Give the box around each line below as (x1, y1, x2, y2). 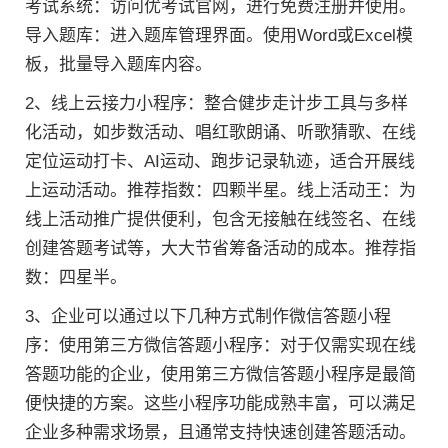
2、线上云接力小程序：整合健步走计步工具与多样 (25, 93, 408, 113)
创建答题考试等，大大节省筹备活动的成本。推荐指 (25, 238, 416, 258)
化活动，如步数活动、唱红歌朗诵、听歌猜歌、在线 (25, 122, 416, 142)
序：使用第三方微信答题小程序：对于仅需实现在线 (25, 335, 416, 355)
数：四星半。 (25, 267, 127, 287)
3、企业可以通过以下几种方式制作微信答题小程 (25, 306, 391, 326)
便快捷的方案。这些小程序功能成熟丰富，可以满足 (25, 393, 416, 413)
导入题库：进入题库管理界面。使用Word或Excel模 (25, 25, 413, 45)
